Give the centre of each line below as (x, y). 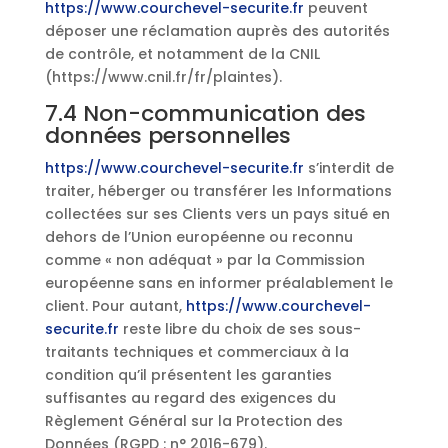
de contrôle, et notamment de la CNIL (182, 54)
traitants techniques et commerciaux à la (196, 352)
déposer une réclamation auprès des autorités (217, 31)
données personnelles (167, 135)
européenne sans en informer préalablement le (218, 283)
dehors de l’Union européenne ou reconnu (198, 237)
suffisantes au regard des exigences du (190, 398)
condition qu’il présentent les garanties (188, 375)
